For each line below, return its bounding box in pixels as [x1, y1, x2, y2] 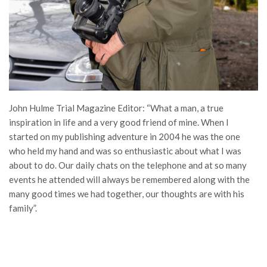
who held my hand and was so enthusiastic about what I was [9, 145, 241, 157]
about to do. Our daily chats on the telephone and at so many [9, 160, 247, 171]
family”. [9, 203, 37, 214]
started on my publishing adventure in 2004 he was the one [9, 131, 240, 142]
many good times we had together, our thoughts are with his [9, 188, 244, 200]
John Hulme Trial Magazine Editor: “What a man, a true [9, 103, 223, 114]
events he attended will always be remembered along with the [9, 174, 250, 185]
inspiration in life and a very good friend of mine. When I [9, 117, 229, 128]
